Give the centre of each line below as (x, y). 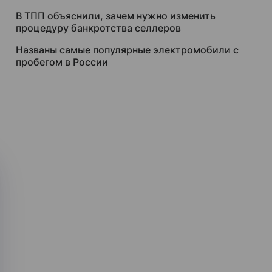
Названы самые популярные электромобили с (127, 50)
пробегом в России (62, 62)
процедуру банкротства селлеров (98, 28)
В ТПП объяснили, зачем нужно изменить (116, 16)
